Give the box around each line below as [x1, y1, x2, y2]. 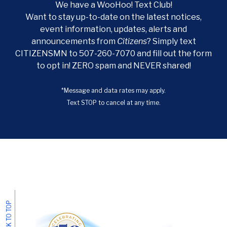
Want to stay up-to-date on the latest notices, [25, 12, 202, 22]
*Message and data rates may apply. [61, 87, 166, 94]
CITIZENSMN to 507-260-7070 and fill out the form [15, 49, 212, 58]
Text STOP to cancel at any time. [66, 99, 161, 106]
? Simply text [146, 36, 196, 46]
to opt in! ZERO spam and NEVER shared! [36, 61, 191, 70]
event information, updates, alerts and [40, 24, 187, 34]
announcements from [31, 36, 117, 46]
